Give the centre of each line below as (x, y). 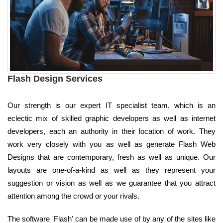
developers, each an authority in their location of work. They (111, 131)
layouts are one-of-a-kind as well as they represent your (111, 170)
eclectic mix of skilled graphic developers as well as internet (111, 118)
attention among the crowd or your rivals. (73, 196)
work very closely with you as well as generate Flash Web (111, 144)
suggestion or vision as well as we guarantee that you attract (111, 183)
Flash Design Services (55, 78)
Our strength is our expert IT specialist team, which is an (111, 105)
